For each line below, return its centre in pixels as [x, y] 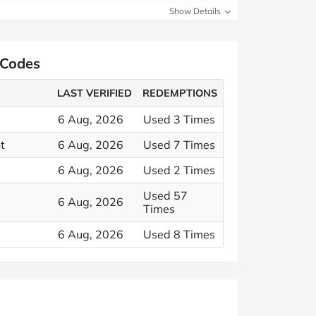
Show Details [196, 11]
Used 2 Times [179, 170]
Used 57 [165, 195]
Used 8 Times [179, 234]
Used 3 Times [179, 119]
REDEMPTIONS [180, 93]
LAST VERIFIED [95, 93]
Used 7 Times [179, 145]
